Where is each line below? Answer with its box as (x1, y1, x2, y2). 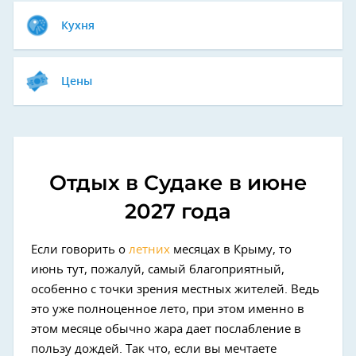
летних (129, 244, 170, 256)
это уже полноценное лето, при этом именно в (31, 304, 304, 315)
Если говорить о (31, 244, 129, 256)
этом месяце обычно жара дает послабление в (31, 323, 301, 335)
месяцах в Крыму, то (170, 244, 292, 256)
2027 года (125, 199, 231, 224)
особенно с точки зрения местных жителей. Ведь (31, 284, 319, 296)
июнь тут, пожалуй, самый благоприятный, (31, 264, 284, 276)
